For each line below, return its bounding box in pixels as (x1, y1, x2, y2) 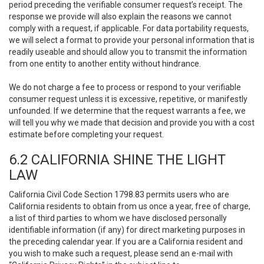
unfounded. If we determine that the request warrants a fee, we (9, 106, 246, 115)
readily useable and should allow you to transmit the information (9, 47, 247, 57)
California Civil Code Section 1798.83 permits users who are (9, 190, 229, 199)
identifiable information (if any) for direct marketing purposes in (9, 225, 245, 235)
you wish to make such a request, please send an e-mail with (9, 249, 233, 258)
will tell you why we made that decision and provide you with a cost (9, 118, 255, 127)
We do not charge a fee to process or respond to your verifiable (9, 82, 241, 92)
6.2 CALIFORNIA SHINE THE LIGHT (9, 151, 226, 168)
